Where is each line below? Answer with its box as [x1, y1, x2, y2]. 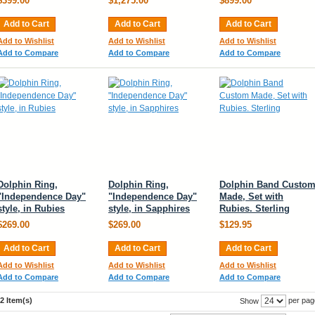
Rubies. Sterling [219, 203, 290, 214]
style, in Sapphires [108, 203, 190, 214]
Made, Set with [219, 191, 283, 202]
